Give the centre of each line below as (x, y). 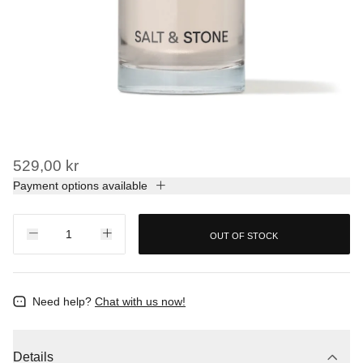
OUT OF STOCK (244, 235)
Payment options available (80, 186)
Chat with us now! (140, 301)
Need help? (62, 301)
